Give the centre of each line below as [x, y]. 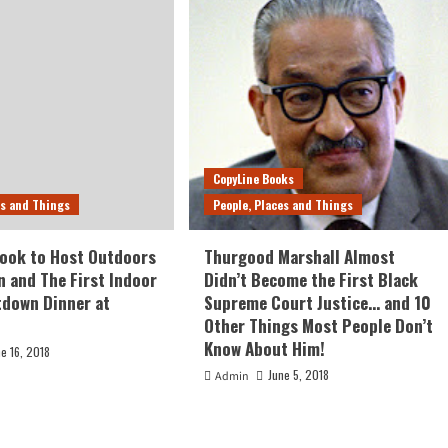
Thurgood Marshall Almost [299, 256]
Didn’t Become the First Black [310, 279]
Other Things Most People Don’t [318, 325]
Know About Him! [264, 348]
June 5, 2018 [298, 374]
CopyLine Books [253, 178]
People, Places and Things [282, 204]
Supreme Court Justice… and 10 [317, 302]
